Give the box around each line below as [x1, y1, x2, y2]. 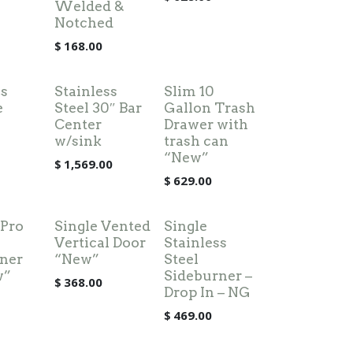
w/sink [54, 132, 102, 149]
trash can [163, 132, 229, 149]
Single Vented [54, 217, 150, 234]
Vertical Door [54, 234, 146, 251]
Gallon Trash [163, 99, 255, 116]
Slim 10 [163, 83, 214, 99]
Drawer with [163, 116, 248, 132]
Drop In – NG [163, 284, 251, 300]
